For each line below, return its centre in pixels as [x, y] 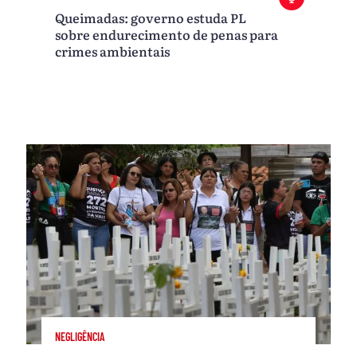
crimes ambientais [113, 51]
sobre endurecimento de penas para [167, 35]
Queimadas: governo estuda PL [151, 18]
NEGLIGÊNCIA [80, 336]
